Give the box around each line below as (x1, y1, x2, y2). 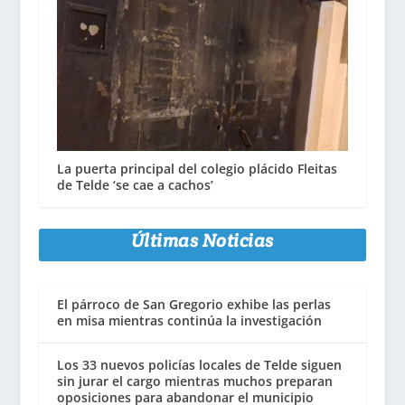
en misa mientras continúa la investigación (56, 311, 322, 329)
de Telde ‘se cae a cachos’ (56, 175, 213, 193)
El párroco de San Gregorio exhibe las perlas (56, 295, 331, 313)
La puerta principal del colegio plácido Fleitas (56, 159, 337, 177)
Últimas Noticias (130, 228, 274, 252)
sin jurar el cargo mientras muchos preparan (56, 372, 333, 390)
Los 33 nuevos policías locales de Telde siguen (56, 355, 342, 373)
